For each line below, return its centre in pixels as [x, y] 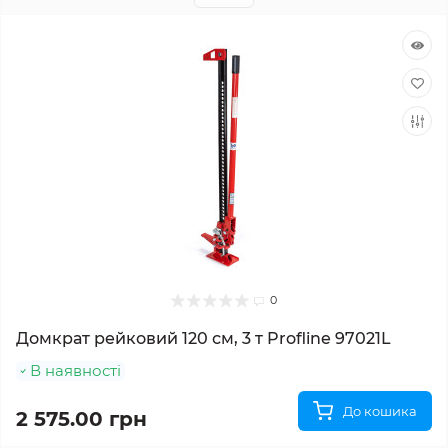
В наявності [75, 370]
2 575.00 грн [81, 419]
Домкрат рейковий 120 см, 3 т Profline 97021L [203, 338]
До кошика [380, 411]
